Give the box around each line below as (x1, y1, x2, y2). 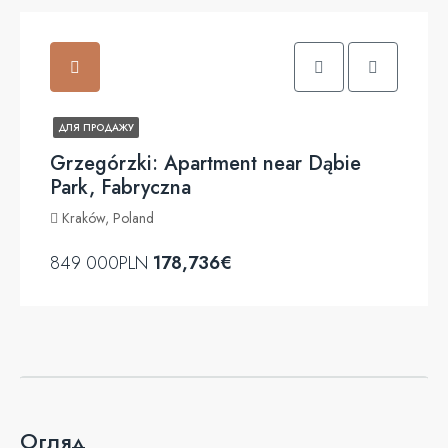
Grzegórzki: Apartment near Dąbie (50, 149, 361, 178)
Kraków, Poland (62, 208, 154, 228)
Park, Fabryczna (50, 173, 191, 202)
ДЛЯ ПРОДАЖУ (58, 120, 134, 135)
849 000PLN (50, 250, 153, 276)
